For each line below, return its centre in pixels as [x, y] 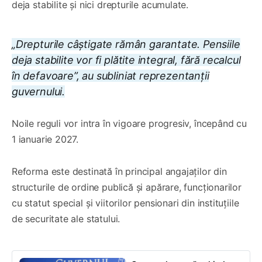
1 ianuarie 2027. [45, 139]
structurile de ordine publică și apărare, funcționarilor [127, 187]
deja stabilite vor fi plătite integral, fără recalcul [126, 60]
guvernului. [39, 91]
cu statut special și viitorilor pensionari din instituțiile [125, 203]
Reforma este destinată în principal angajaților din [119, 171]
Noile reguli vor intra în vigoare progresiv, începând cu [129, 123]
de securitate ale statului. [66, 218]
